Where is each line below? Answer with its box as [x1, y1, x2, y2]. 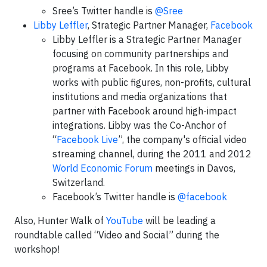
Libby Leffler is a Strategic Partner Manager [52, 33, 241, 45]
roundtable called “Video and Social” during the [14, 229, 219, 241]
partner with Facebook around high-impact [52, 105, 237, 117]
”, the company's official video [118, 133, 247, 145]
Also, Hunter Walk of [14, 215, 106, 226]
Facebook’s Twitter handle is [52, 191, 178, 203]
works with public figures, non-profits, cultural [52, 76, 251, 88]
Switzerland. [52, 176, 105, 188]
